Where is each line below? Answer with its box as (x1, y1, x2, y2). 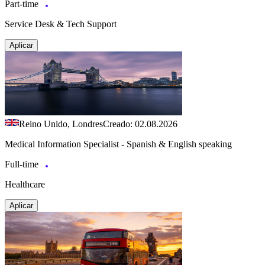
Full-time (5, 159, 41, 169)
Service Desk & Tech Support (5, 18, 117, 29)
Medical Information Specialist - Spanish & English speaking (5, 138, 232, 149)
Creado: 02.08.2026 (103, 118, 177, 129)
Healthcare (5, 179, 45, 189)
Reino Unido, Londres (19, 118, 103, 129)
